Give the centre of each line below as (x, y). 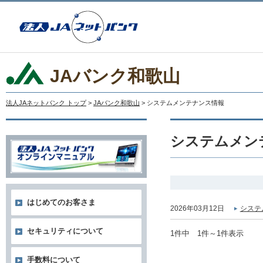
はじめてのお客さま (61, 203)
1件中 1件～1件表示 (207, 233)
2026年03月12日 (197, 208)
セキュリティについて (65, 231)
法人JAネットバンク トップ (46, 103)
